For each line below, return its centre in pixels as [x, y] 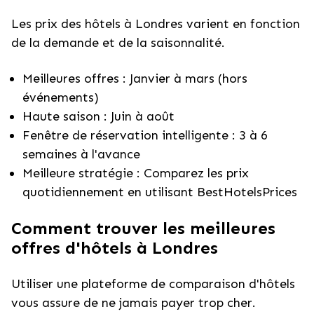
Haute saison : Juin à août [98, 116]
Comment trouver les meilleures [143, 228]
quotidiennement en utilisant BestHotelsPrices [160, 192]
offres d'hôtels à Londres [115, 248]
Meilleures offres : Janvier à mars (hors [135, 78]
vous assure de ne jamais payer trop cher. [134, 303]
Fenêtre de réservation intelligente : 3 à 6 [145, 135]
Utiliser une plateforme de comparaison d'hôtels [153, 284]
